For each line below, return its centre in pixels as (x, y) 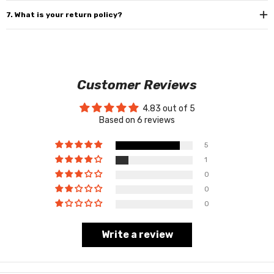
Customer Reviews (137, 84)
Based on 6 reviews (137, 120)
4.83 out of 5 (168, 108)
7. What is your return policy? (64, 14)
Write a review (137, 234)
